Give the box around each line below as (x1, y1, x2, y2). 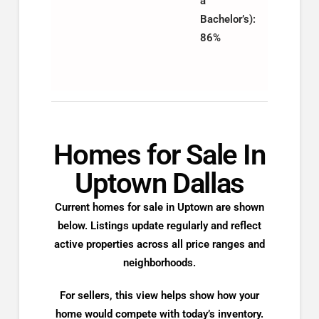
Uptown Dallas (75, 166, 244, 200)
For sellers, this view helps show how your (59, 288, 259, 302)
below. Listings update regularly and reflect (57, 219, 261, 232)
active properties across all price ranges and (53, 237, 265, 251)
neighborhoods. (122, 256, 196, 269)
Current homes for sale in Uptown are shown (54, 200, 264, 214)
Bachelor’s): (199, 13, 256, 26)
